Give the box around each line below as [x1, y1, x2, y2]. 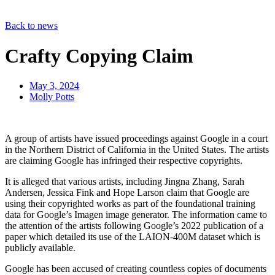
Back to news [5, 20, 58, 31]
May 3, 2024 [29, 80, 79, 91]
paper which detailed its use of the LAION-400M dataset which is [5, 231, 260, 242]
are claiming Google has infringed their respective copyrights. [5, 155, 242, 166]
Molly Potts [29, 91, 74, 103]
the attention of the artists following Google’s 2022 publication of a [5, 220, 263, 231]
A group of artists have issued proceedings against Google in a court [5, 133, 268, 144]
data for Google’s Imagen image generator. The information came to [5, 209, 267, 220]
